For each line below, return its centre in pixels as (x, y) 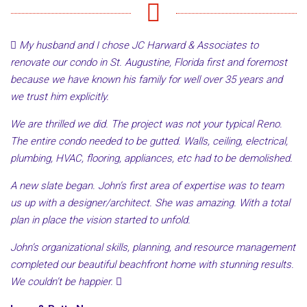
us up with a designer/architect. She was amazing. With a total (150, 203)
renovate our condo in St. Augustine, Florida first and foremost (149, 63)
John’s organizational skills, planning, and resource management (153, 248)
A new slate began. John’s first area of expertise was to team (147, 186)
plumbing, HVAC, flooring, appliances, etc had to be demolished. (151, 159)
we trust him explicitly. (60, 97)
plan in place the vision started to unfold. (100, 220)
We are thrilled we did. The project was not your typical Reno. (146, 124)
